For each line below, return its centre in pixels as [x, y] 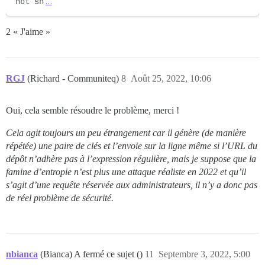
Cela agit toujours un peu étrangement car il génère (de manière [126, 132]
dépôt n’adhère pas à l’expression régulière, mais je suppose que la [131, 159]
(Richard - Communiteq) [74, 78]
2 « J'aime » [28, 31]
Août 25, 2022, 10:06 [171, 78]
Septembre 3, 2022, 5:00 [204, 254]
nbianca [22, 254]
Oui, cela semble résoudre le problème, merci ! [93, 110]
